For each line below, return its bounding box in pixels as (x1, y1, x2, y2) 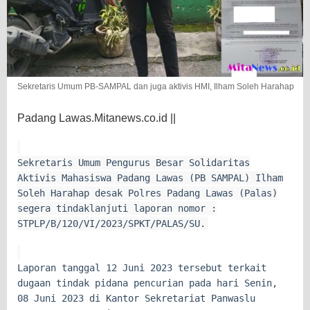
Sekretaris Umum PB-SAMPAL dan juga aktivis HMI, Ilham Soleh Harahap (17, 81, 294, 91)
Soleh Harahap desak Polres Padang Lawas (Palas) (17, 187, 277, 199)
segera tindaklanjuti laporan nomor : (17, 202, 217, 214)
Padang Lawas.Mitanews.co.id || (17, 111, 176, 124)
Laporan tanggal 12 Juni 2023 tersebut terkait (17, 262, 266, 273)
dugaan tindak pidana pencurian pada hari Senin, (17, 277, 277, 289)
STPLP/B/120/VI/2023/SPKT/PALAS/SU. (17, 217, 206, 229)
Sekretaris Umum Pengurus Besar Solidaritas (17, 156, 250, 168)
